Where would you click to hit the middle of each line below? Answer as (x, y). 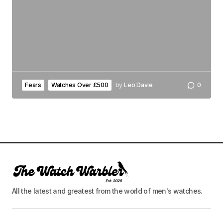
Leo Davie (138, 85)
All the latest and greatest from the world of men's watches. (107, 191)
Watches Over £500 (80, 85)
